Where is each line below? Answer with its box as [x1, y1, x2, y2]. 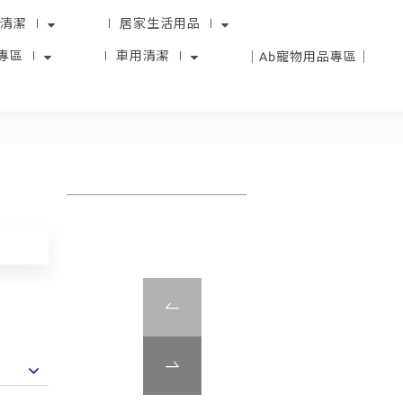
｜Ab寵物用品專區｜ [246, 49, 371, 64]
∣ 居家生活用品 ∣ [103, 16, 218, 31]
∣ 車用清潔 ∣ [99, 49, 187, 63]
